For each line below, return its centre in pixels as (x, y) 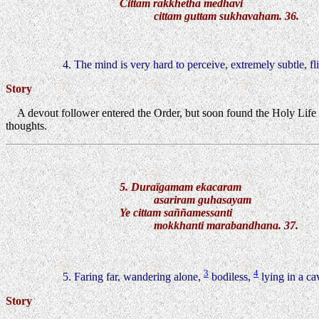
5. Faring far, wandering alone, (132, 276)
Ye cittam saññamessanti (176, 212)
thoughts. (26, 125)
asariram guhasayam (185, 199)
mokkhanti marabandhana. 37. (209, 225)
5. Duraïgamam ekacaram (181, 187)
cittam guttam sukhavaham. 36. (209, 16)
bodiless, (230, 276)
